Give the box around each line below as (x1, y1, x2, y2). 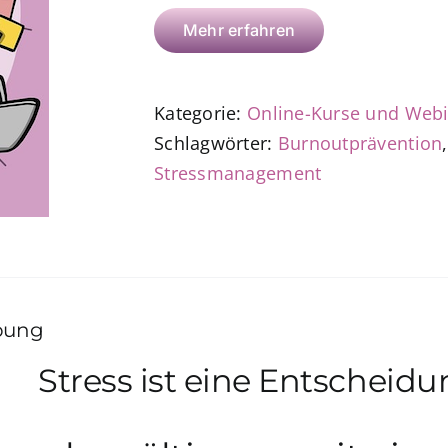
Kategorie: (154, 101, 247, 125)
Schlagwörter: (154, 131, 278, 155)
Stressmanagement (154, 161, 322, 185)
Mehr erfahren (183, 20, 296, 40)
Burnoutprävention (277, 131, 443, 155)
